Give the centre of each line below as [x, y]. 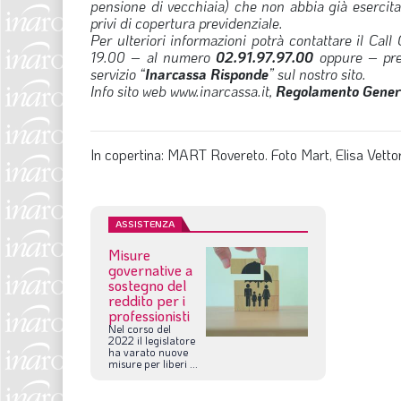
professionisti [149, 315]
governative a [150, 269]
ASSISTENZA [145, 223]
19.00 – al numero [154, 56]
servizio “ [118, 73]
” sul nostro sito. [317, 73]
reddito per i [147, 300]
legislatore [170, 340]
